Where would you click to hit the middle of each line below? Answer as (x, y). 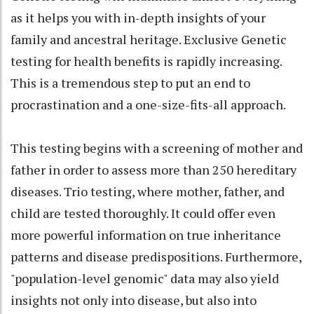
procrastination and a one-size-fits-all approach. (148, 104)
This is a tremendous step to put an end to (130, 82)
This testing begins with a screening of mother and (157, 148)
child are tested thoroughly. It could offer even (143, 213)
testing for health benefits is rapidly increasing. (146, 61)
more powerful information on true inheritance (146, 234)
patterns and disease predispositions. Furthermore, (156, 256)
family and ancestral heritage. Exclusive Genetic (149, 39)
